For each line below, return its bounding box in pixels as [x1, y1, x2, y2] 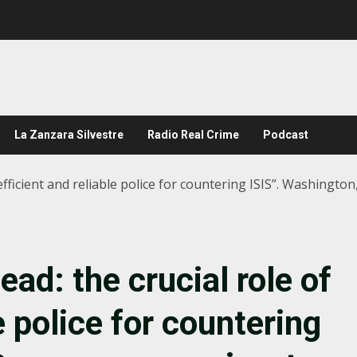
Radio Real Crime [147, 128, 239, 141]
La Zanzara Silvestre [14, 128, 124, 141]
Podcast [263, 128, 308, 141]
